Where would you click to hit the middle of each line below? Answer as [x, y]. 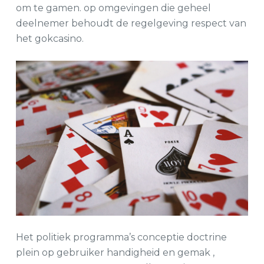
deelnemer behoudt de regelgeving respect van [131, 23]
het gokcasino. [49, 39]
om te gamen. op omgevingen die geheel [113, 8]
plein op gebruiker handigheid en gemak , [115, 252]
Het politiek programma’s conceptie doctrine [121, 237]
